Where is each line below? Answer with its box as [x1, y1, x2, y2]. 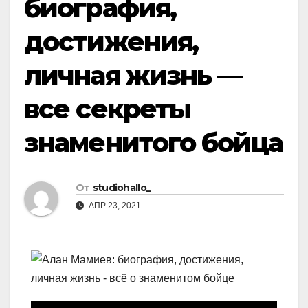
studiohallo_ [92, 181, 151, 195]
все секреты [24, 93, 191, 125]
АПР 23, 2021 [87, 201, 141, 211]
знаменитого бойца [24, 126, 283, 159]
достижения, [24, 25, 199, 58]
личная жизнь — [24, 59, 243, 91]
